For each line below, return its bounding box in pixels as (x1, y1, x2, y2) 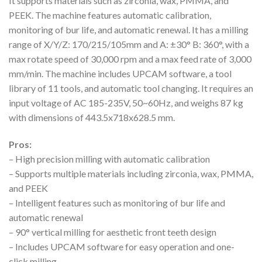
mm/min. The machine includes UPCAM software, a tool (9, 67, 232, 79)
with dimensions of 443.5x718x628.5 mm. (9, 111, 175, 123)
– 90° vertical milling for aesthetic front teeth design (9, 226, 216, 237)
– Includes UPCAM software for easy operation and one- (9, 240, 235, 252)
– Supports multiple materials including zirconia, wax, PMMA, (9, 167, 253, 179)
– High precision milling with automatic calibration (9, 153, 210, 164)
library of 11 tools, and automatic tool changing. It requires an (9, 82, 253, 94)
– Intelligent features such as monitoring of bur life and (9, 196, 225, 208)
